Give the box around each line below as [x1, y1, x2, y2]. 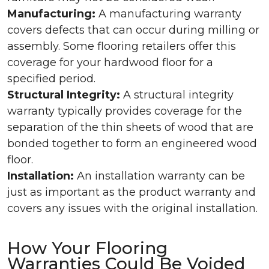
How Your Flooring [7, 238, 168, 258]
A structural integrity [120, 88, 234, 101]
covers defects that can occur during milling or [7, 23, 259, 37]
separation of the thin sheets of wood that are [7, 121, 253, 134]
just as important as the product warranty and [7, 186, 256, 199]
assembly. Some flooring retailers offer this [7, 40, 236, 53]
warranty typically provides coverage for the [7, 104, 242, 118]
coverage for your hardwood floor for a [7, 56, 213, 69]
